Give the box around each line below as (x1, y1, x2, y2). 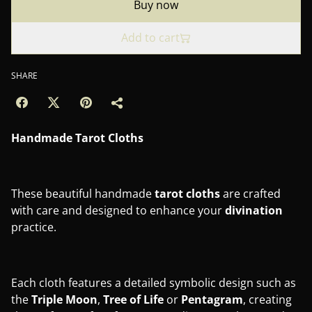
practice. (11, 219, 56, 235)
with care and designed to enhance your (11, 203, 225, 218)
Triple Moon (31, 292, 97, 307)
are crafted (220, 186, 281, 201)
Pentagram (181, 292, 243, 307)
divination (225, 203, 283, 218)
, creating (243, 292, 292, 307)
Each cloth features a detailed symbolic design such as (11, 275, 296, 290)
